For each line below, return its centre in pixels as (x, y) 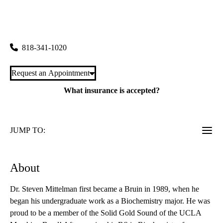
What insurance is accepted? (111, 91)
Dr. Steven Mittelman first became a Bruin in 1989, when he (105, 189)
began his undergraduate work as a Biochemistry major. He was (110, 201)
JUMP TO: (28, 130)
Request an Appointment (51, 73)
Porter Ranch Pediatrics (52, 16)
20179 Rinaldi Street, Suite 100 (63, 28)
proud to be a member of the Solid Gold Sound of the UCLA (106, 213)
